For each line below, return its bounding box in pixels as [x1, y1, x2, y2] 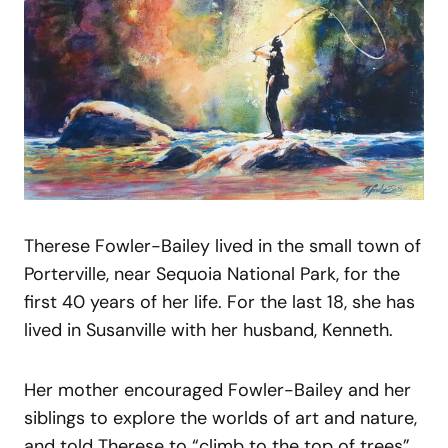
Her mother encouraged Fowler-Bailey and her [24, 378, 411, 403]
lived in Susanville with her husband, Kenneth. [24, 318, 393, 343]
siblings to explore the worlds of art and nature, [24, 406, 417, 431]
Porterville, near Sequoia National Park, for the [24, 262, 400, 287]
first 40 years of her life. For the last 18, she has [24, 290, 415, 315]
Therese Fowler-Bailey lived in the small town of [24, 234, 421, 259]
